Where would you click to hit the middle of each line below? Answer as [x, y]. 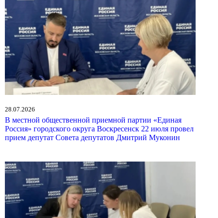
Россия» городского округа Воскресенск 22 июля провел [99, 128]
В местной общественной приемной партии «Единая [93, 120]
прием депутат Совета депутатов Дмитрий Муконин [92, 137]
